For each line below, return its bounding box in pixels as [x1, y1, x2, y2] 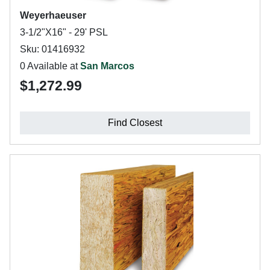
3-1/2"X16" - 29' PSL [20, 27, 108, 37]
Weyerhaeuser [20, 10, 86, 20]
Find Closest [108, 118, 162, 128]
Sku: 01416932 [20, 44, 85, 54]
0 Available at [20, 61, 80, 71]
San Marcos [80, 61, 134, 71]
